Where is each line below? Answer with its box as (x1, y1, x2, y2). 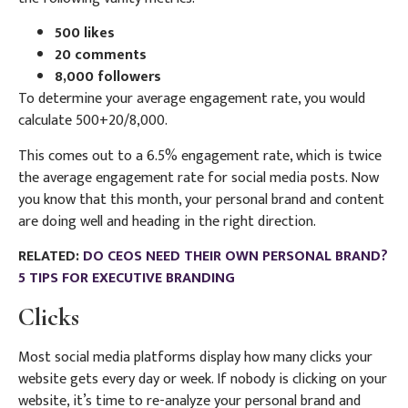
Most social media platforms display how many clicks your (18, 345, 372, 371)
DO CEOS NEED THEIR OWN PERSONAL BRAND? (83, 244, 388, 270)
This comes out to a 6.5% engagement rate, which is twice (18, 143, 382, 168)
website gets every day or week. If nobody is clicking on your (18, 367, 387, 393)
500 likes (55, 21, 115, 46)
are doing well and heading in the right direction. (18, 209, 316, 234)
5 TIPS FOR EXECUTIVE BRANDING (18, 266, 235, 291)
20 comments (55, 43, 147, 68)
